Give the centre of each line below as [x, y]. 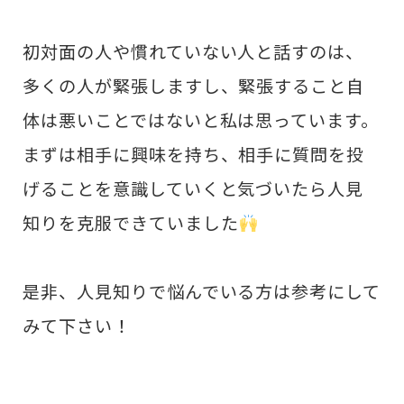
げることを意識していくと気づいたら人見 [193, 188]
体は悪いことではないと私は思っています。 [201, 119]
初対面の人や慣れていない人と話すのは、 [193, 51]
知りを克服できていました [131, 222]
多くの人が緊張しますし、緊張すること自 [194, 85]
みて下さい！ [77, 326]
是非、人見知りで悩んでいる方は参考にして [202, 292]
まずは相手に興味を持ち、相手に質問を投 [194, 154]
